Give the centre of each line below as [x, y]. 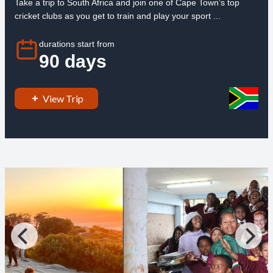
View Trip [63, 98]
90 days [73, 62]
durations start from [76, 44]
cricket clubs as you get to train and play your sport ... [117, 16]
